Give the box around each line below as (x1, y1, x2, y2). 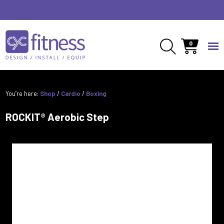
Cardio (61, 89, 81, 97)
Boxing (86, 89, 107, 97)
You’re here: (5, 89, 40, 97)
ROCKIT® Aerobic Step (5, 111, 109, 123)
